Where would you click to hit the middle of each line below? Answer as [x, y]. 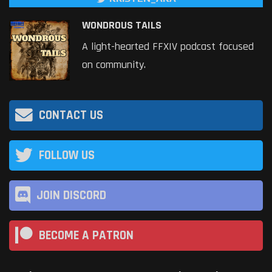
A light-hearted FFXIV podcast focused [168, 47]
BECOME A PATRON [86, 235]
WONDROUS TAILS [122, 25]
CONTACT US [71, 115]
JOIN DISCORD [71, 195]
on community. [114, 65]
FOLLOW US [67, 155]
